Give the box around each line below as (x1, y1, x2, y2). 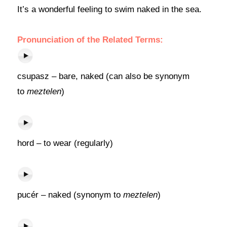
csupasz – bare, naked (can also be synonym (17, 71, 190, 81)
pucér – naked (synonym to (17, 190, 123, 200)
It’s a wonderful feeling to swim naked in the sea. (17, 5, 202, 14)
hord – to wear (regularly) (17, 138, 113, 148)
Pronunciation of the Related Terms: (17, 35, 163, 45)
